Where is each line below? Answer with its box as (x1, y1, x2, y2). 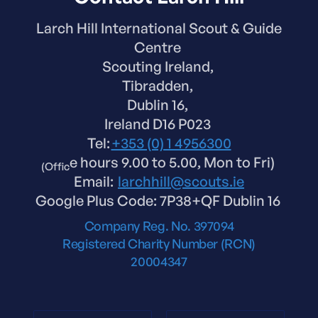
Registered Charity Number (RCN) (62, 236, 256, 252)
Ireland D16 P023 (104, 115, 214, 133)
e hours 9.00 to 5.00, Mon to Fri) (69, 153, 278, 172)
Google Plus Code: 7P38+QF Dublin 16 (35, 192, 283, 210)
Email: (74, 172, 118, 191)
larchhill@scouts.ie (118, 172, 244, 191)
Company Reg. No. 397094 (84, 218, 234, 234)
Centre (134, 38, 184, 57)
